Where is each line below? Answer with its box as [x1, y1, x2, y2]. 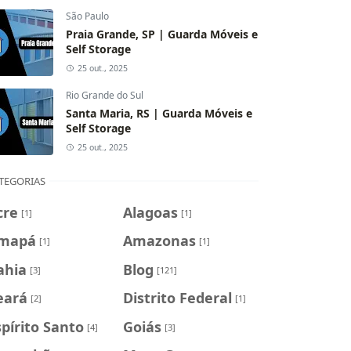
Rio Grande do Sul [66, 88, 143, 102]
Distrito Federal [122, 288, 232, 307]
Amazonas [122, 230, 196, 250]
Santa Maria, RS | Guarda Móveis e [66, 105, 252, 121]
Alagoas [122, 202, 178, 222]
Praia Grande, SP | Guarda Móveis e [66, 26, 258, 42]
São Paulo [66, 9, 109, 23]
